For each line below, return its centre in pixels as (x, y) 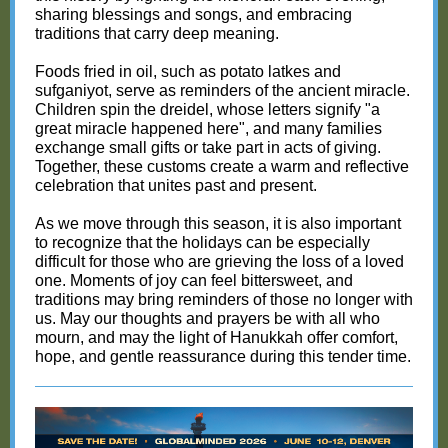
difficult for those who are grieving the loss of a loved (219, 261)
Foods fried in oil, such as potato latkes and (188, 71)
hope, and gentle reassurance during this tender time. (223, 356)
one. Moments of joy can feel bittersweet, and (194, 280)
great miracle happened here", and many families (208, 128)
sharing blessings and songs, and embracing (193, 14)
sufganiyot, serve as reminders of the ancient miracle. (222, 90)
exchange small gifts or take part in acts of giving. (208, 147)
